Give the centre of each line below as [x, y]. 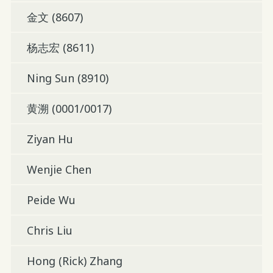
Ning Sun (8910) [67, 78]
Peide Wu [51, 200]
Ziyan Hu [50, 139]
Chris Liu [49, 231]
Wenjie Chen [59, 170]
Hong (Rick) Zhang [74, 261]
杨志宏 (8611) [60, 48]
